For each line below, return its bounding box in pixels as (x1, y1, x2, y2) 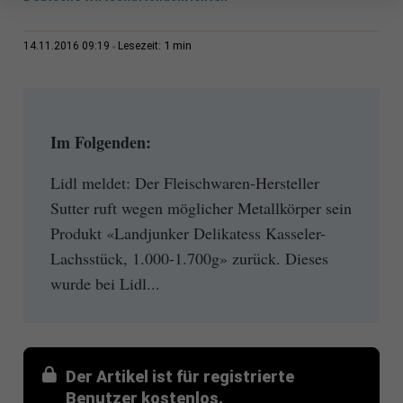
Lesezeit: (117, 40, 164, 53)
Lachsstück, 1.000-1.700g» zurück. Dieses (49, 246, 328, 269)
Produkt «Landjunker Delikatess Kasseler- (49, 221, 326, 244)
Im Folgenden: (49, 130, 151, 155)
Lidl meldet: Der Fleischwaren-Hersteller (49, 171, 319, 193)
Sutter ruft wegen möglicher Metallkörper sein (49, 196, 352, 219)
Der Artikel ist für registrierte (65, 366, 294, 386)
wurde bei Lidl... (49, 272, 160, 294)
